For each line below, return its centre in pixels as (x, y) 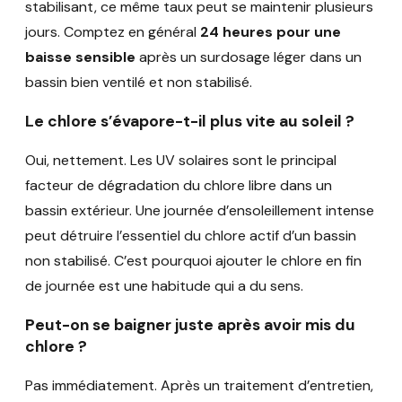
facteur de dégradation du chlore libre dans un (179, 185)
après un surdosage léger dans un (249, 57)
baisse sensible (80, 57)
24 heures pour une (271, 31)
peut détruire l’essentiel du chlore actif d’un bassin (191, 235)
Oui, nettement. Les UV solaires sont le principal (181, 160)
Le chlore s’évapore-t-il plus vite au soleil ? (190, 122)
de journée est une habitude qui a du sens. (164, 285)
